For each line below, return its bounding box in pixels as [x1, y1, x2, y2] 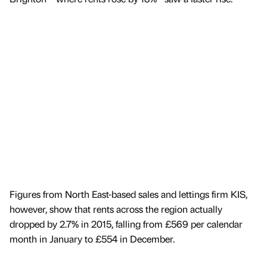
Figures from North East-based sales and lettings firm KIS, [10, 187, 247, 200]
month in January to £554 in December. [10, 232, 175, 245]
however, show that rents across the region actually [10, 202, 222, 215]
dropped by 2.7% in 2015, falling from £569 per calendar [10, 217, 243, 230]
